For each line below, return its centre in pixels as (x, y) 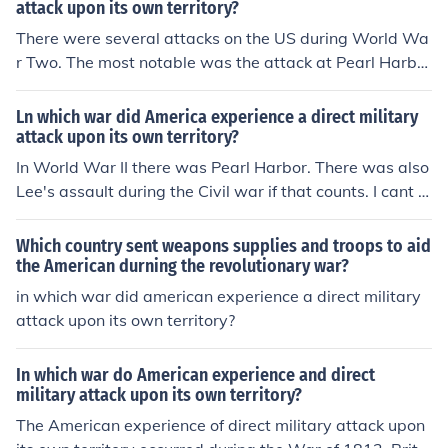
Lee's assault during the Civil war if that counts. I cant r (220, 191)
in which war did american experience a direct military (218, 296)
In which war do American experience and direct (195, 375)
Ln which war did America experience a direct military (217, 117)
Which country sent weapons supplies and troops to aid (223, 246)
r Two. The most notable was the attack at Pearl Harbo (221, 62)
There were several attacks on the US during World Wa (222, 38)
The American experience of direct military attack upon (220, 425)
